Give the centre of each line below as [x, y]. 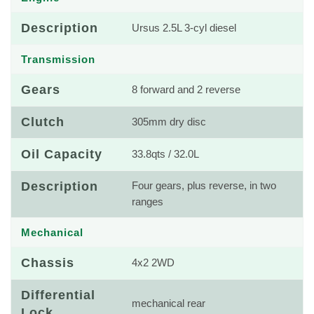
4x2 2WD [153, 263]
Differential [58, 295]
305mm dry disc [169, 122]
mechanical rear [169, 303]
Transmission [58, 59]
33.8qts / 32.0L [165, 154]
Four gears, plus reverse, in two [204, 186]
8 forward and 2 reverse [186, 90]
